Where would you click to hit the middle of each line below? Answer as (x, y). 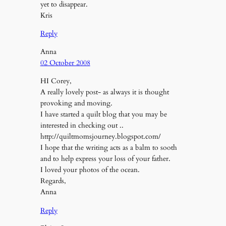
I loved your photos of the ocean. (90, 170)
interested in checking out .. (82, 126)
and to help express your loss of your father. (105, 159)
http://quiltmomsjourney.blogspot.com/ (100, 137)
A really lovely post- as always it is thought (104, 92)
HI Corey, (56, 81)
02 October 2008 (65, 63)
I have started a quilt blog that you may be (103, 115)
